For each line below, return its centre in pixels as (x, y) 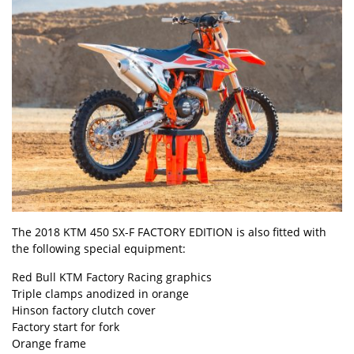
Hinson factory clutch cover (84, 310)
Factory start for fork (66, 326)
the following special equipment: (99, 248)
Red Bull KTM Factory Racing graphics (112, 277)
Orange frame (49, 343)
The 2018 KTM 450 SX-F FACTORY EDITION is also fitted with (169, 232)
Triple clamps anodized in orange (100, 293)
